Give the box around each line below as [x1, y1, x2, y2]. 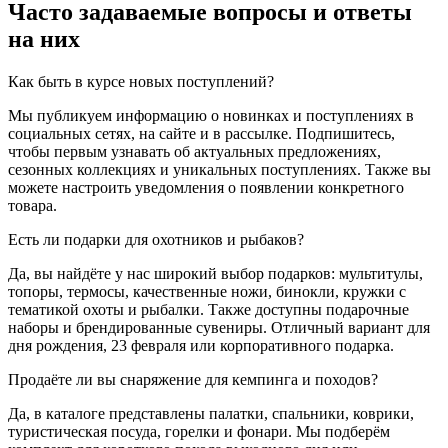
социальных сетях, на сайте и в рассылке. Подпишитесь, [8, 125, 395, 143]
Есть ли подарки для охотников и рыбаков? [8, 231, 304, 249]
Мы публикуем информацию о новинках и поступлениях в [8, 107, 414, 125]
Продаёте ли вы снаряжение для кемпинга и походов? [8, 371, 378, 389]
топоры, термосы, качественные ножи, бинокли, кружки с [8, 283, 406, 301]
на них [8, 26, 80, 53]
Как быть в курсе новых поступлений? [8, 73, 274, 91]
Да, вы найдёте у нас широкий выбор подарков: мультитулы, [8, 265, 423, 283]
